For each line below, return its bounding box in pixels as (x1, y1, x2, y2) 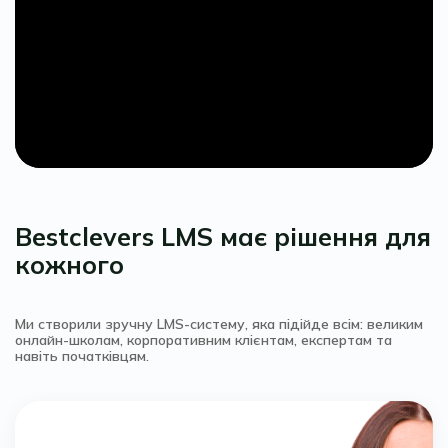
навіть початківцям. (15, 347, 149, 366)
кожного (15, 249, 124, 281)
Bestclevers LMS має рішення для (15, 221, 431, 253)
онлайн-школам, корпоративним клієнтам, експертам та (15, 331, 392, 350)
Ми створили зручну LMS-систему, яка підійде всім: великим (15, 315, 423, 334)
